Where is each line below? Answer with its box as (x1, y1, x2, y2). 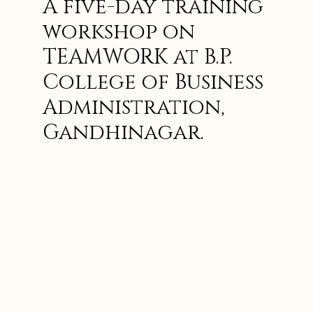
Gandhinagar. (43, 119, 204, 147)
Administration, (43, 94, 225, 122)
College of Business (43, 68, 263, 97)
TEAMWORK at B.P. (43, 43, 233, 72)
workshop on (43, 18, 195, 47)
